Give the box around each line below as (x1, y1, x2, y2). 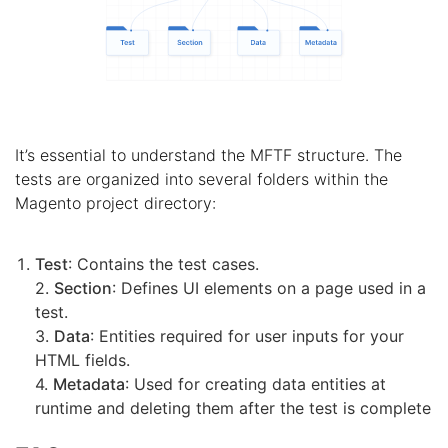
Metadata (53, 373, 125, 394)
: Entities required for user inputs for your (90, 325, 404, 346)
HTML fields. (35, 349, 130, 370)
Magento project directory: (15, 192, 216, 213)
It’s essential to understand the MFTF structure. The (15, 144, 402, 165)
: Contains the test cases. (68, 253, 259, 274)
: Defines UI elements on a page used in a (112, 277, 426, 298)
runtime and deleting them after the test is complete (35, 397, 431, 418)
